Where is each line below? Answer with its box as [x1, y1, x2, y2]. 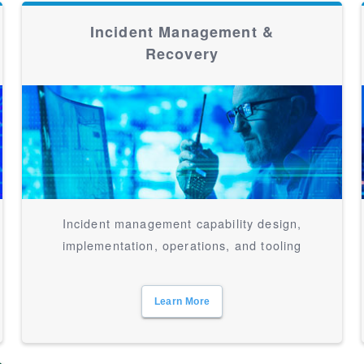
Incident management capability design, [62, 214, 302, 232]
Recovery [145, 43, 219, 64]
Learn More [154, 296, 210, 307]
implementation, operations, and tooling [62, 236, 302, 253]
